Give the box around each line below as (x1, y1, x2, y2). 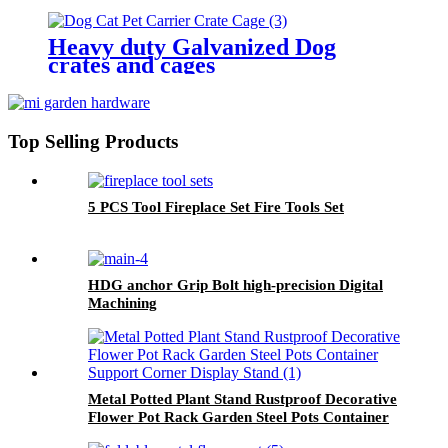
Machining (88, 294, 157, 311)
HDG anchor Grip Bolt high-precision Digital (88, 276, 383, 293)
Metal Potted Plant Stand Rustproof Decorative (88, 390, 397, 407)
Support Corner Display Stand (88, 426, 286, 443)
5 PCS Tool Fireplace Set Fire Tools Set (88, 198, 344, 215)
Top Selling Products (8, 131, 178, 153)
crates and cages (48, 52, 215, 79)
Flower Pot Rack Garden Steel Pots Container (88, 408, 389, 425)
